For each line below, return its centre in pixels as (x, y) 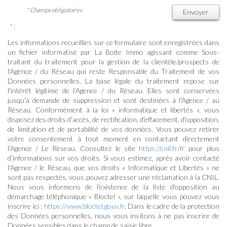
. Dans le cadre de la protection (172, 206)
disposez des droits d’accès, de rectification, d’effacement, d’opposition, (113, 119)
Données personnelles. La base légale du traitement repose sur (113, 81)
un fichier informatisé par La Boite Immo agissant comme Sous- (113, 52)
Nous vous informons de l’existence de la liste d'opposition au (113, 186)
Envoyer (196, 12)
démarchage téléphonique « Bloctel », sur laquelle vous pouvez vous (113, 196)
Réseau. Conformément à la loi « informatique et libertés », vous (113, 109)
